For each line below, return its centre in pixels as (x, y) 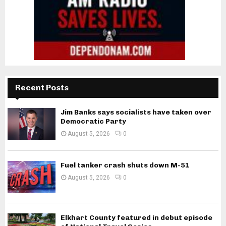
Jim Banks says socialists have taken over (136, 112)
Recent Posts (42, 88)
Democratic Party (93, 122)
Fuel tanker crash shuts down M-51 (125, 165)
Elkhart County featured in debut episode (136, 217)
